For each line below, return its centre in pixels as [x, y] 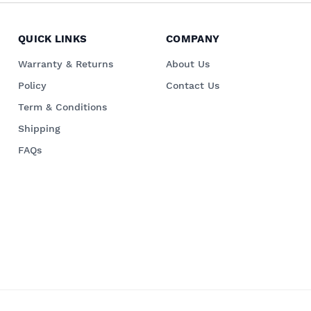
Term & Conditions [62, 107]
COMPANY [193, 39]
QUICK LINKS [53, 39]
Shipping [39, 129]
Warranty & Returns [66, 64]
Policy [32, 86]
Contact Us [193, 86]
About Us [188, 64]
